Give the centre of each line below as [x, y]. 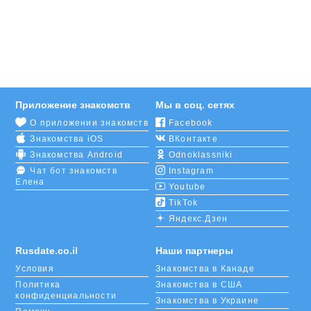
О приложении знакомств [89, 123]
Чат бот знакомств [74, 170]
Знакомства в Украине [207, 300]
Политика [38, 284]
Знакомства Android [76, 154]
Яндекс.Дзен [199, 218]
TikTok [184, 202]
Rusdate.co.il [47, 250]
